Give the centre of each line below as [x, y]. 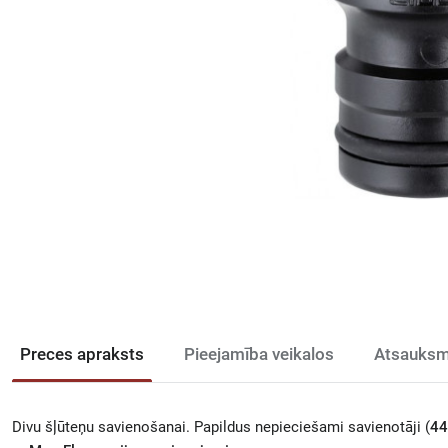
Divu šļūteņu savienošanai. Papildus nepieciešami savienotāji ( [221, 427]
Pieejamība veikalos [259, 354]
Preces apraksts [82, 354]
